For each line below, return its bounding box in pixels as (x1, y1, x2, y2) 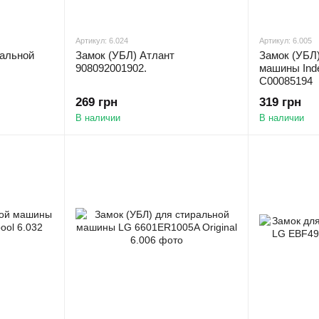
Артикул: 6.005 (259, 36, 312, 45)
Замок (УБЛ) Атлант (75, 49, 174, 61)
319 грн (259, 95, 301, 109)
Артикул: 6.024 (75, 36, 128, 45)
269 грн (75, 95, 117, 109)
